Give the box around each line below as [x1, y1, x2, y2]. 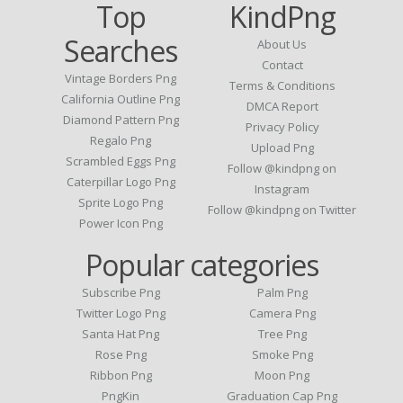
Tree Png [257, 326, 307, 343]
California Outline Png [61, 91, 181, 108]
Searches [64, 31, 178, 71]
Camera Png [248, 305, 316, 322]
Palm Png [256, 284, 308, 301]
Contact [261, 57, 303, 74]
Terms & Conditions [228, 77, 336, 94]
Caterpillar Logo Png [66, 174, 175, 191]
